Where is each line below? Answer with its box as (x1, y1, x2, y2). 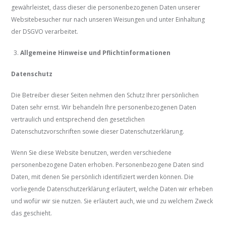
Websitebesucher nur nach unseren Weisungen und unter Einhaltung (11, 15, 205, 24)
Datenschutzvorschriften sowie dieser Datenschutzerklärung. (11, 127, 185, 136)
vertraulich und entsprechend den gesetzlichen (11, 115, 145, 124)
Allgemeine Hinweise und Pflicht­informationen (20, 48, 171, 58)
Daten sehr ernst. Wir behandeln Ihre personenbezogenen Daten (11, 103, 197, 112)
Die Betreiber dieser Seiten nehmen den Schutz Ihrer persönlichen (11, 91, 199, 100)
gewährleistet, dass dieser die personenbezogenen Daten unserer (11, 3, 201, 12)
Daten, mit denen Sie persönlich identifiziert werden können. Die (11, 173, 194, 182)
